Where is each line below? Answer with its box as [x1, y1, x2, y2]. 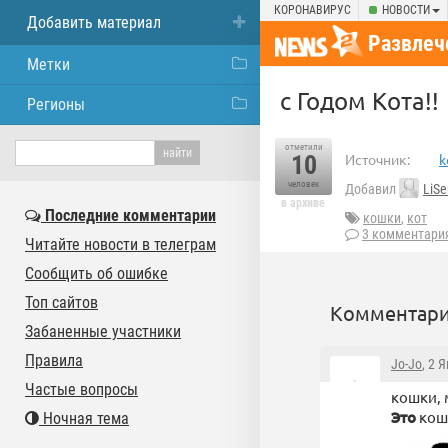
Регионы [27, 95, 85, 114]
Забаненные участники [25, 322, 181, 341]
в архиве [281, 196, 325, 210]
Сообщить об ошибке [25, 264, 168, 283]
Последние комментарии [41, 206, 216, 225]
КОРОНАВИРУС [274, 3, 351, 17]
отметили [284, 142, 323, 152]
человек [288, 179, 319, 189]
